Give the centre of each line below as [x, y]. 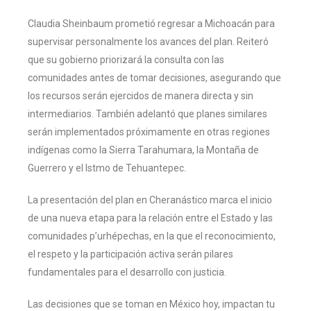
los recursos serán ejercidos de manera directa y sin [141, 95]
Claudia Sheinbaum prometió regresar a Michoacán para [151, 23]
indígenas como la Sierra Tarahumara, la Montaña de [143, 150]
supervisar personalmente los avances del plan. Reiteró [148, 41]
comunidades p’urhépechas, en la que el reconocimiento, [152, 236]
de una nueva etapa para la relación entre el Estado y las [150, 218]
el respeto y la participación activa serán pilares [131, 254]
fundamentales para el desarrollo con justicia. [127, 272]
